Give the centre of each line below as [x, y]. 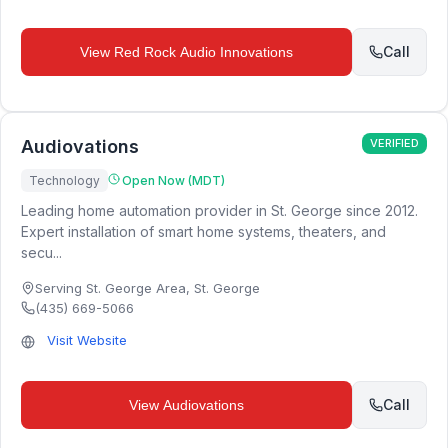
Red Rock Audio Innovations [203, 52]
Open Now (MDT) [173, 180]
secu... [41, 252]
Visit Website [87, 340]
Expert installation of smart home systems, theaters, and [203, 231]
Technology [64, 180]
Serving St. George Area [110, 288]
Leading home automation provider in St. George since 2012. [219, 210]
